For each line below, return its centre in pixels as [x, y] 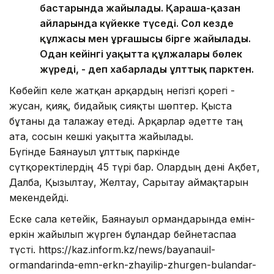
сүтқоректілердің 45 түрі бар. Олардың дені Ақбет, [135, 167]
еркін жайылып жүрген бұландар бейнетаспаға [123, 234]
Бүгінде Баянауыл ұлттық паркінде [94, 151]
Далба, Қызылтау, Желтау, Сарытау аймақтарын [129, 182]
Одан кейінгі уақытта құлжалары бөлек [141, 54]
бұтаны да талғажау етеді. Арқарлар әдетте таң [126, 121]
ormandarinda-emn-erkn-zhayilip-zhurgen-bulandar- [133, 265]
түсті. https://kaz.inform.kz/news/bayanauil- [112, 249]
